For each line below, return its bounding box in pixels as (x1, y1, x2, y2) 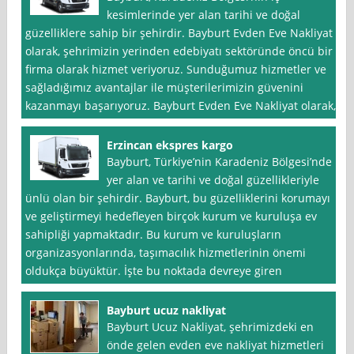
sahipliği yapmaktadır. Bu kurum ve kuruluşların (25, 227, 282, 243)
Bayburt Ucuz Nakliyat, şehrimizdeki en (107, 319, 314, 335)
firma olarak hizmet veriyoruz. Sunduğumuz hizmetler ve (25, 62, 327, 77)
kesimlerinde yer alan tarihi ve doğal (107, 7, 301, 23)
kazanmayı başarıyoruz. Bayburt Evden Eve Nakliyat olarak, (25, 98, 337, 114)
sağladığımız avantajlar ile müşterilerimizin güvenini (25, 80, 304, 96)
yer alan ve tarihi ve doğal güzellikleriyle (107, 172, 320, 188)
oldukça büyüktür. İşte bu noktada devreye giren (25, 263, 283, 279)
